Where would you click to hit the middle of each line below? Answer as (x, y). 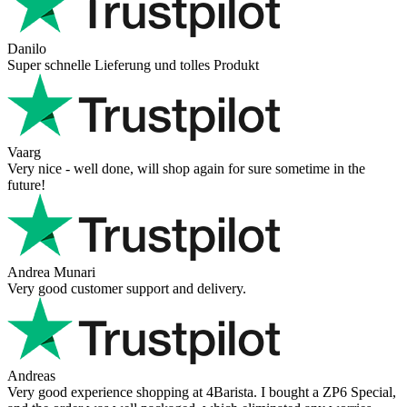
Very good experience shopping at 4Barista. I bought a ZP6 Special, (202, 392)
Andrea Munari (51, 273)
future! (26, 185)
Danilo (27, 49)
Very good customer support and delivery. (127, 289)
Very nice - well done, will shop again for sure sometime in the (186, 169)
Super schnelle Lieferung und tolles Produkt (133, 65)
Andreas (31, 376)
